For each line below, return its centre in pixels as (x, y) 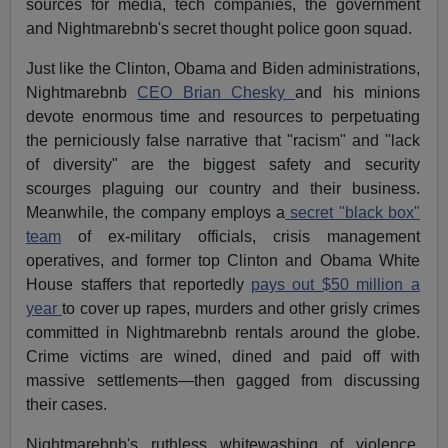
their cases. (67, 404)
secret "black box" (352, 212)
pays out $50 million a (335, 284)
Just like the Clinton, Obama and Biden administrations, (223, 68)
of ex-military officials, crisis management (240, 236)
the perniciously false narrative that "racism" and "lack (223, 140)
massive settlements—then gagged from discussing (223, 380)
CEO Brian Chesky (216, 92)
